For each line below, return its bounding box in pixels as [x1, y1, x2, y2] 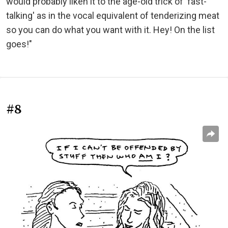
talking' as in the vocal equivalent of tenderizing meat [6, 10, 219, 21]
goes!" [6, 38, 32, 49]
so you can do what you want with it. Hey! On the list [6, 24, 215, 35]
